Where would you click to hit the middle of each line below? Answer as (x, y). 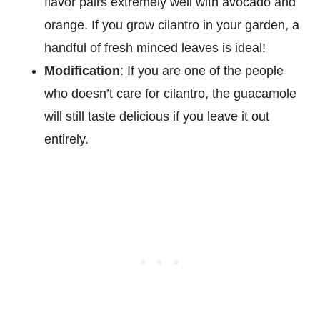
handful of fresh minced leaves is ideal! (155, 47)
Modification (82, 70)
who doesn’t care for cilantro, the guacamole (171, 93)
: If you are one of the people (202, 70)
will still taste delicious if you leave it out (157, 116)
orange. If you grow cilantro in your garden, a (172, 25)
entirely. (67, 139)
